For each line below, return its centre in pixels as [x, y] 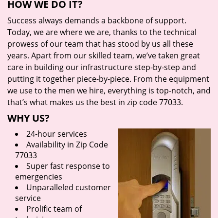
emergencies [39, 177]
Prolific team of [54, 209]
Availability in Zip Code [67, 145]
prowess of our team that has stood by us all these [100, 44]
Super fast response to [68, 166]
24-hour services [57, 134]
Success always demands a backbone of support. [97, 20]
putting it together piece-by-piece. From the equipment [108, 79]
